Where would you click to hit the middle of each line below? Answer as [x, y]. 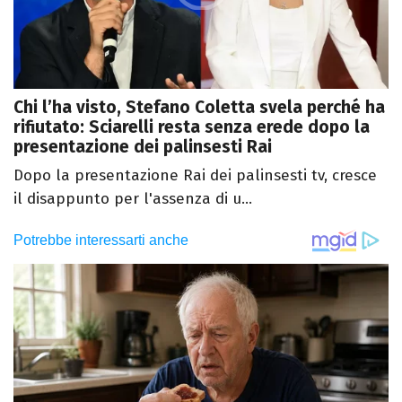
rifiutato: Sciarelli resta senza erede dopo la [192, 127]
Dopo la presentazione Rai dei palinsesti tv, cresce [195, 176]
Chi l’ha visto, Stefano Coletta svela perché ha [199, 108]
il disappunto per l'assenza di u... [133, 199]
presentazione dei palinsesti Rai [143, 147]
